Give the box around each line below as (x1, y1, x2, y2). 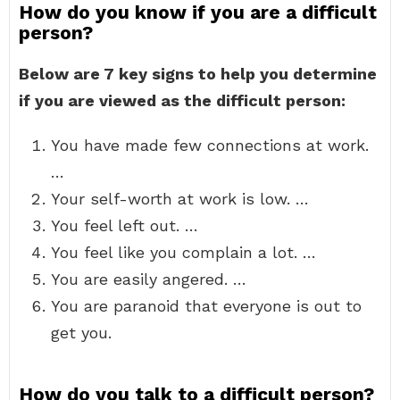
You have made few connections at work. (51, 136, 369, 154)
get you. (51, 323, 112, 342)
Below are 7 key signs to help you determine (19, 64, 377, 83)
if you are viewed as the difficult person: (19, 91, 346, 110)
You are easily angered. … (51, 270, 246, 288)
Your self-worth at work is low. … (51, 189, 309, 208)
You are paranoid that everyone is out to (51, 296, 362, 315)
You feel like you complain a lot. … (51, 243, 316, 262)
